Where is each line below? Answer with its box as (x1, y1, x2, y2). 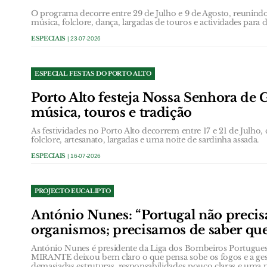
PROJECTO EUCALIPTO (35, 187, 111, 195)
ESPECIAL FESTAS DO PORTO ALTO (35, 69, 151, 77)
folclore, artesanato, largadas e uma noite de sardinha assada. (31, 134, 259, 145)
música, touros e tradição (31, 104, 192, 120)
